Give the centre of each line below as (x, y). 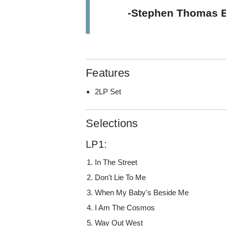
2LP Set (108, 92)
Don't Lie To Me (121, 178)
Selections (112, 124)
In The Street (116, 162)
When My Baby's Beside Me (142, 193)
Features (108, 73)
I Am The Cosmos (125, 208)
